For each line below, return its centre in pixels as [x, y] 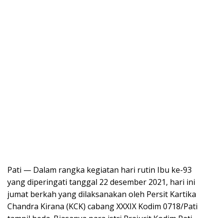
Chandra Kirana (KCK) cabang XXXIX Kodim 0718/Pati [102, 206]
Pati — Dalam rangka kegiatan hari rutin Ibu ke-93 [100, 170]
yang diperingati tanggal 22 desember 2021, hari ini [101, 182]
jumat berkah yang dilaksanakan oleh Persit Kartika [102, 194]
